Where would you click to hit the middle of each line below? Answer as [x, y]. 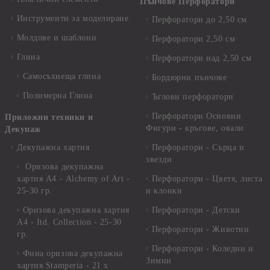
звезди [159, 159]
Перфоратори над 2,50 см [202, 58]
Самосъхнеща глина [62, 76]
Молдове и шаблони [57, 38]
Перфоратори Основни [196, 116]
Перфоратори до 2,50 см [199, 20]
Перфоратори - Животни [200, 229]
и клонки [164, 191]
